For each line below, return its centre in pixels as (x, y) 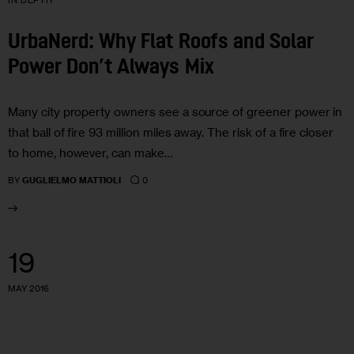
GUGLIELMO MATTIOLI (72, 181)
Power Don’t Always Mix (111, 68)
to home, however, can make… (90, 153)
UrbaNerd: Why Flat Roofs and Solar (161, 43)
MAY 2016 (28, 289)
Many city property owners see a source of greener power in (175, 112)
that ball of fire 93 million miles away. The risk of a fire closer (171, 133)
